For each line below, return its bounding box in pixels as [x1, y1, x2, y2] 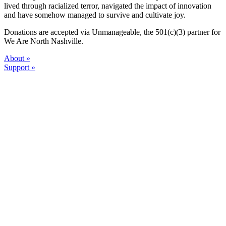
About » [4, 53, 30, 63]
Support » [4, 63, 35, 72]
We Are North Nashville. [4, 36, 83, 45]
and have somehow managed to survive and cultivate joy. [4, 10, 186, 19]
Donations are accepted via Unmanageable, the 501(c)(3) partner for [4, 27, 220, 36]
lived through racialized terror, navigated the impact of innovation [4, 1, 211, 10]
